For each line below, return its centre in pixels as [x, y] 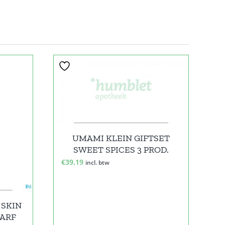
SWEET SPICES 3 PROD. [121, 150]
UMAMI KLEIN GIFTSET [121, 138]
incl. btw [97, 162]
